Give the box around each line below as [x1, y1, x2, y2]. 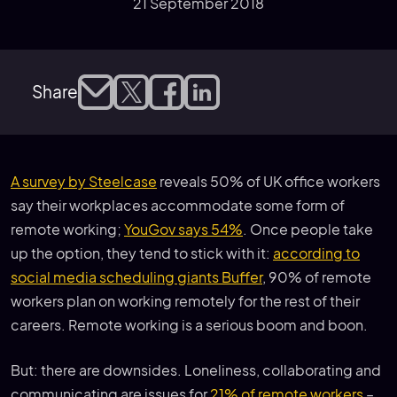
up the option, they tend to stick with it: [11, 244, 273, 262]
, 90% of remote [262, 268, 371, 286]
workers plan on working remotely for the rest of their [11, 292, 360, 310]
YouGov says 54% [124, 220, 243, 238]
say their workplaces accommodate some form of [11, 196, 345, 214]
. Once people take [243, 220, 373, 238]
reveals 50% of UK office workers [157, 172, 380, 191]
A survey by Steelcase [11, 172, 157, 191]
